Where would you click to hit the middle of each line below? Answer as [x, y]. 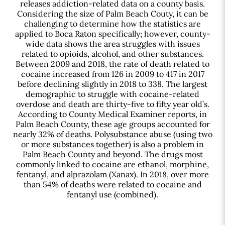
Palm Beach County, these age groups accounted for [113, 124]
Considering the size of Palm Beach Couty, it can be [113, 13]
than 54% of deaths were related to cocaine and [113, 184]
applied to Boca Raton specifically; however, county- [113, 33]
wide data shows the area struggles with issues [113, 43]
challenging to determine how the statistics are [113, 23]
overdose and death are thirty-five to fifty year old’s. [113, 104]
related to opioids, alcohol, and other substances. [113, 53]
